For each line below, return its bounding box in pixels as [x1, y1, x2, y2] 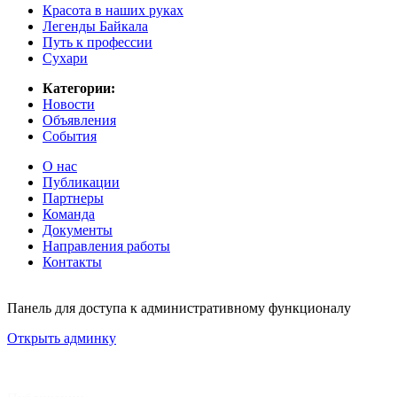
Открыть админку [7, 330, 116, 346]
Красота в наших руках [43, 2, 183, 18]
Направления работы [43, 237, 170, 253]
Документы [43, 222, 113, 237]
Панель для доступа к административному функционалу [7, 300, 351, 315]
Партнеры [43, 190, 104, 206]
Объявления [43, 112, 116, 128]
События [43, 128, 97, 144]
